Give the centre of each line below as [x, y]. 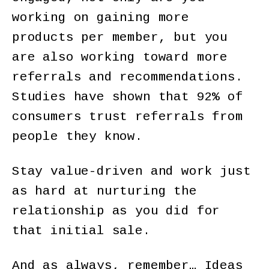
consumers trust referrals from [128, 116]
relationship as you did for [116, 211]
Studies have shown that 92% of [128, 97]
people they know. [81, 136]
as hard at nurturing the [104, 191]
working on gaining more [101, 17]
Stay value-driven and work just [131, 171]
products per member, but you [120, 37]
